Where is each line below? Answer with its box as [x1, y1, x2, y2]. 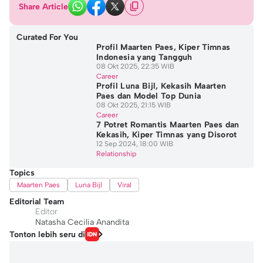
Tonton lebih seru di [9, 229, 85, 240]
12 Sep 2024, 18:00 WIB [96, 140, 173, 148]
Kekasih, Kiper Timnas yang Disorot [96, 130, 237, 140]
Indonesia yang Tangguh [96, 52, 193, 62]
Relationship [96, 150, 136, 158]
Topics [9, 168, 35, 178]
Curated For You [16, 32, 78, 42]
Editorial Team [9, 197, 64, 207]
